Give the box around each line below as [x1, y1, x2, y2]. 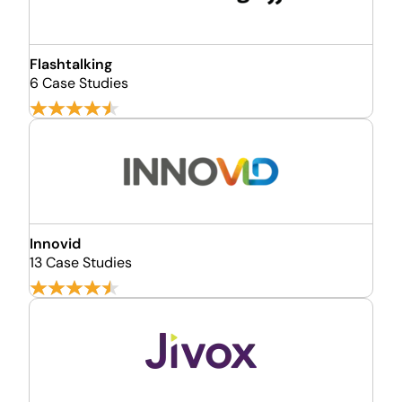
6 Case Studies [30, 74, 128, 92]
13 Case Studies [30, 253, 132, 272]
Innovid [30, 234, 81, 253]
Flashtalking [30, 55, 112, 74]
